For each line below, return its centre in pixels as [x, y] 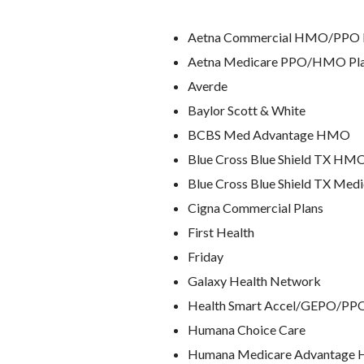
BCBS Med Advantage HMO [269, 134]
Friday [206, 256]
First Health [221, 232]
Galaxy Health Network [254, 281]
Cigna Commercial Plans [256, 208]
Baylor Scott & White [247, 110]
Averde [208, 86]
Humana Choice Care [247, 329]
